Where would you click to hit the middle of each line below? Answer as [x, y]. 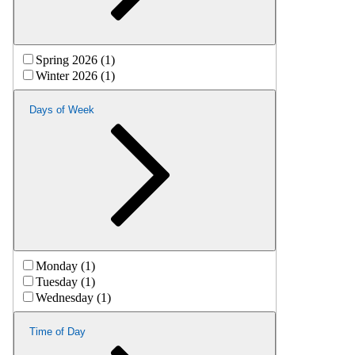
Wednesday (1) [73, 297]
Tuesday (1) [65, 281]
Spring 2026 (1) [75, 59]
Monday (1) [65, 265]
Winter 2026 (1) [75, 75]
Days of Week [62, 109]
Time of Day [57, 331]
